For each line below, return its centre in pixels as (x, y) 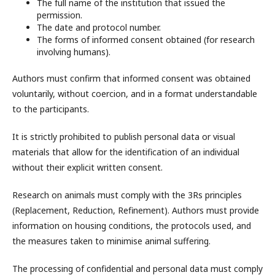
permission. (60, 15)
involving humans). (74, 52)
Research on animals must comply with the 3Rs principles (127, 195)
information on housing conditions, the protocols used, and (132, 226)
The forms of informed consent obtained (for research (146, 40)
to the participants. (51, 109)
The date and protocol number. (99, 27)
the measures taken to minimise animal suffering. (111, 241)
